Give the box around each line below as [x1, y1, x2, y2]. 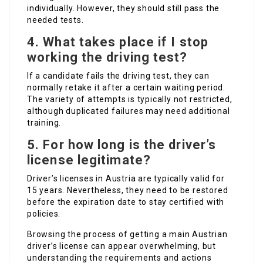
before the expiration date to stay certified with [27, 197, 225, 207]
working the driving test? [27, 50, 188, 65]
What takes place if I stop [43, 35, 208, 50]
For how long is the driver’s [43, 137, 217, 153]
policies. [27, 209, 61, 219]
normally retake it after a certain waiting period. [27, 83, 225, 93]
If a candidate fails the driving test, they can [27, 71, 210, 81]
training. [27, 118, 62, 128]
